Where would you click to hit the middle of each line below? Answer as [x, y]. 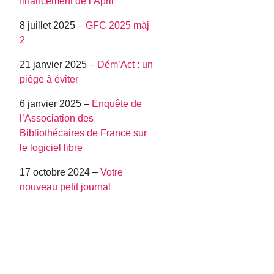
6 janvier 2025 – [56, 104]
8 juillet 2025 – [53, 26]
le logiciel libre [51, 148]
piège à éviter [49, 80]
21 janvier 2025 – [59, 65]
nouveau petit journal [65, 187]
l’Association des [57, 119]
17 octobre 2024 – [60, 172]
